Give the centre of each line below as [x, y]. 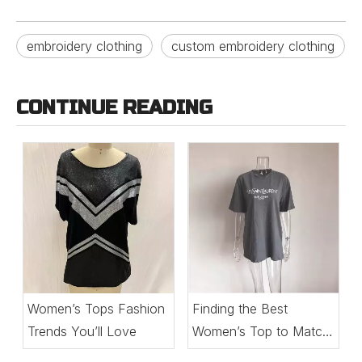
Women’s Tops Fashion [96, 309]
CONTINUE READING [114, 108]
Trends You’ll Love [82, 331]
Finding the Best [240, 309]
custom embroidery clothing [253, 46]
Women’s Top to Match [261, 331]
